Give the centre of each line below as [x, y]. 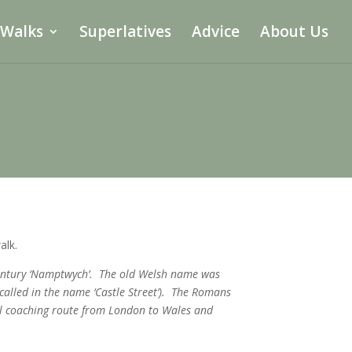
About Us [294, 31]
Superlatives [125, 31]
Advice [216, 31]
